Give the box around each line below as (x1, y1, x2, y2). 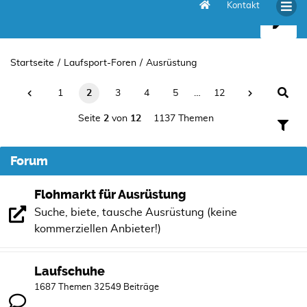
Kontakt (227, 1, 260, 10)
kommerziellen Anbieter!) (34, 223, 161, 234)
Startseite (10, 58, 54, 68)
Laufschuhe (34, 264, 105, 279)
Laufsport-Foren (64, 58, 136, 68)
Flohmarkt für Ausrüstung (34, 187, 186, 202)
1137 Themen (153, 114, 214, 123)
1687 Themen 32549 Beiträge (34, 283, 159, 292)
